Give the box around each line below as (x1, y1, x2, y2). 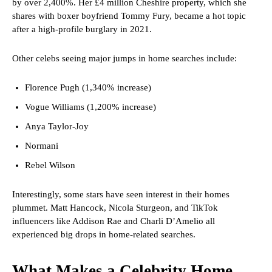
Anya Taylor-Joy (25, 121, 89, 132)
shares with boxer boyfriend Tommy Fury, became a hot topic (12, 11, 246, 21)
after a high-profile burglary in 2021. (12, 24, 152, 35)
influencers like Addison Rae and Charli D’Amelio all (12, 216, 215, 226)
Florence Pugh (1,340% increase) (25, 83, 151, 93)
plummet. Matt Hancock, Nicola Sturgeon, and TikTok (12, 203, 218, 213)
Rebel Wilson (25, 160, 75, 171)
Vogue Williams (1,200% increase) (25, 102, 156, 112)
